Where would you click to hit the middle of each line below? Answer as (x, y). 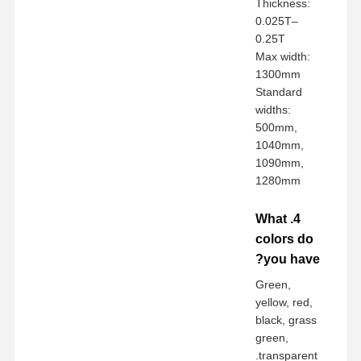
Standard (279, 91)
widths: (274, 109)
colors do (285, 239)
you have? (292, 259)
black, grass (286, 320)
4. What (272, 218)
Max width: (283, 56)
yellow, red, (284, 302)
